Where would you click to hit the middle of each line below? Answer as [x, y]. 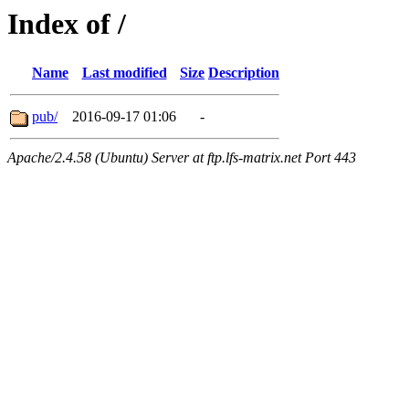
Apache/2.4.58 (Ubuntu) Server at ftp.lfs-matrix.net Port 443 [182, 158]
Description [244, 73]
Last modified [124, 73]
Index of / [67, 24]
